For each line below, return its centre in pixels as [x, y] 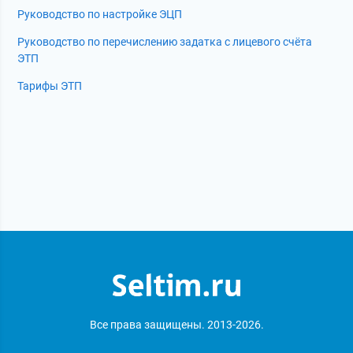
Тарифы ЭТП [50, 86]
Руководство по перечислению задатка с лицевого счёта [165, 42]
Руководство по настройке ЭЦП [100, 15]
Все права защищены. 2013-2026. [176, 325]
